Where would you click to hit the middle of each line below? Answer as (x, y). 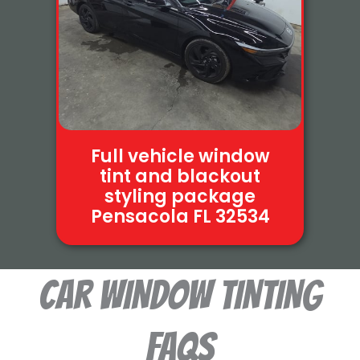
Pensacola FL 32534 (180, 217)
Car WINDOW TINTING (180, 296)
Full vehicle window (180, 157)
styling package (180, 197)
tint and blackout (180, 177)
